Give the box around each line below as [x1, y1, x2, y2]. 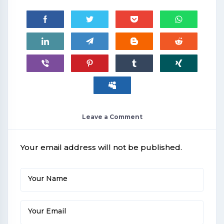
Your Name [28, 174, 67, 183]
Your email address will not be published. [20, 142, 182, 152]
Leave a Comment [81, 113, 142, 121]
